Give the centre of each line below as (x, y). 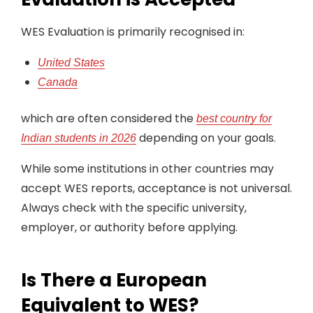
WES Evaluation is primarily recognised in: (133, 32)
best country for (234, 118)
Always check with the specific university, (134, 208)
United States (71, 63)
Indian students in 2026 (79, 138)
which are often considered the (109, 118)
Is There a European (114, 280)
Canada (58, 82)
